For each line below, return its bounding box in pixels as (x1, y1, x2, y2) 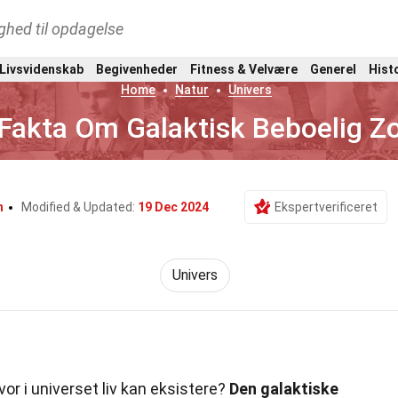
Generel (310, 61, 356, 76)
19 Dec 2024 (138, 200, 209, 214)
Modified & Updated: (21, 200, 138, 214)
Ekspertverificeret (275, 200, 378, 214)
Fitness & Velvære (190, 61, 298, 76)
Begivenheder (96, 61, 178, 76)
